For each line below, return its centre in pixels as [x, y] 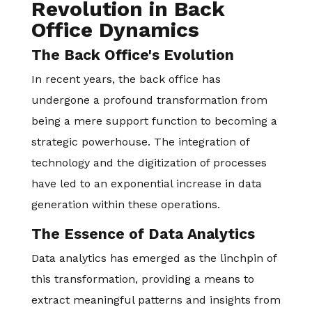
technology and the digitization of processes [149, 163]
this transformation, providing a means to [142, 279]
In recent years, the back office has [126, 79]
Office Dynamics [115, 30]
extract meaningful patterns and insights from [156, 300]
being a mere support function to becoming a [154, 121]
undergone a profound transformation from [149, 100]
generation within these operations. [125, 204]
